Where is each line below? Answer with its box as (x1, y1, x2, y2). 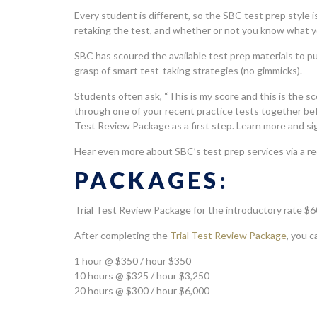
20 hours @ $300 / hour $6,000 (74, 284, 210, 297)
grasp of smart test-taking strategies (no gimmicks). (74, 64, 303, 77)
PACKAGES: (74, 166, 230, 195)
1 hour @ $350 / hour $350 (74, 255, 192, 267)
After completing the (74, 229, 171, 242)
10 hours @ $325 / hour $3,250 (74, 270, 210, 282)
